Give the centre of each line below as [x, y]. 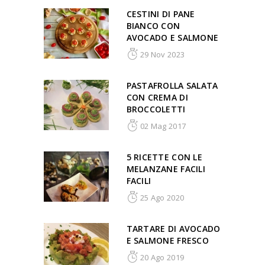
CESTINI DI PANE [161, 14]
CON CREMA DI [157, 98]
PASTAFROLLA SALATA [172, 86]
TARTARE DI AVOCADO [173, 229]
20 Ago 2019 [161, 258]
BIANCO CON [153, 26]
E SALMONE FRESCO [167, 241]
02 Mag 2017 [162, 126]
